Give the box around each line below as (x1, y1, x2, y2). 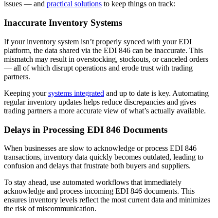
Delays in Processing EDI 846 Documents (4, 124, 167, 135)
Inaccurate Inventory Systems (4, 18, 122, 28)
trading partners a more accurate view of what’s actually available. (4, 106, 206, 115)
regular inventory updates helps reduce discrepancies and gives (4, 97, 196, 106)
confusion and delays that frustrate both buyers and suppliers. (4, 162, 191, 170)
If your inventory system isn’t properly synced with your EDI (4, 37, 192, 46)
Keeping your (4, 89, 48, 97)
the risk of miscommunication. (4, 204, 96, 213)
